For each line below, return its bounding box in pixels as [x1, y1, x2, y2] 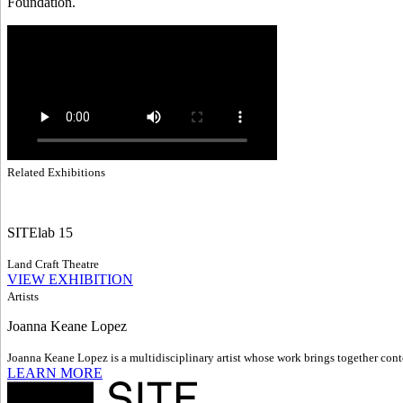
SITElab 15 [7, 224, 73, 240]
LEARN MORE [7, 364, 103, 381]
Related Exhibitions [7, 165, 105, 179]
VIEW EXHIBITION [7, 271, 133, 287]
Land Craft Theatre [7, 256, 99, 271]
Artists [7, 289, 39, 303]
